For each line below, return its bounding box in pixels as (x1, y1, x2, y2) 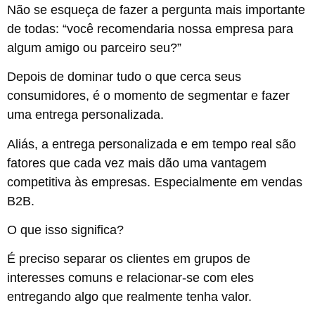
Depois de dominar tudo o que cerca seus (7, 70, 241, 84)
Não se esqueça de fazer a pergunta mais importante (7, 2, 305, 17)
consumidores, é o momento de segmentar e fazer (7, 89, 290, 103)
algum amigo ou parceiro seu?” (7, 40, 181, 55)
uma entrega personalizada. (7, 108, 164, 122)
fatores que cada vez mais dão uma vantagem (7, 155, 266, 170)
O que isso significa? (7, 223, 124, 238)
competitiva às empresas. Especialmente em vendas (7, 174, 302, 189)
